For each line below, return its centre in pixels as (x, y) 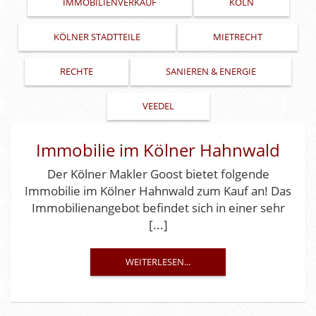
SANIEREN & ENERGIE (211, 71)
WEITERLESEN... (158, 262)
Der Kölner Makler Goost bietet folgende (158, 174)
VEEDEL (158, 106)
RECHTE (77, 71)
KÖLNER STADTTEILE (97, 37)
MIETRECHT (238, 37)
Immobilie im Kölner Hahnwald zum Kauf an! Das (158, 191)
